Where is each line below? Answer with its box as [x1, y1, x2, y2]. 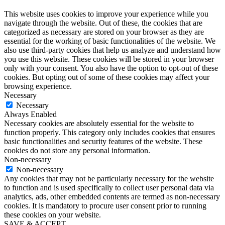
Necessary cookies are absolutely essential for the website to [4, 119, 194, 128]
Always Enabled [4, 109, 57, 119]
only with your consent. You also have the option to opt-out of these [4, 63, 218, 72]
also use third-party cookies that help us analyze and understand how [4, 45, 221, 54]
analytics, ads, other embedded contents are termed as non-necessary [4, 192, 220, 201]
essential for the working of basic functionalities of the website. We [4, 36, 215, 45]
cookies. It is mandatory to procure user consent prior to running [4, 201, 206, 210]
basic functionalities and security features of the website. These [4, 137, 202, 146]
